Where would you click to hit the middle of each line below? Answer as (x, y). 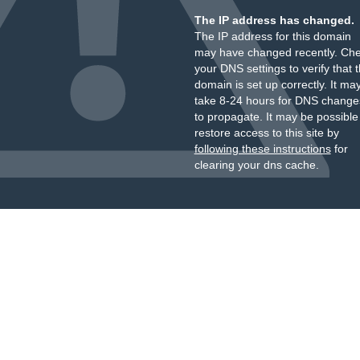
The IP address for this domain (272, 36)
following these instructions (262, 149)
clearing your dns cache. (256, 165)
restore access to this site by (266, 133)
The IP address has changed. (274, 20)
